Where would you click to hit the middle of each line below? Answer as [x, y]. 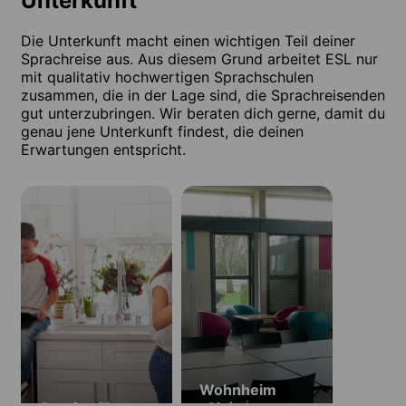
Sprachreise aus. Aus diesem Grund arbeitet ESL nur [199, 58]
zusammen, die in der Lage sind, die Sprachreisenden [203, 95]
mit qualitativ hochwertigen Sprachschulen [167, 77]
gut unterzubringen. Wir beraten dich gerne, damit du [203, 113]
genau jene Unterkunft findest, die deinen [162, 131]
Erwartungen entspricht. [103, 149]
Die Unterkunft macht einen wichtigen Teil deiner [188, 40]
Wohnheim [238, 389]
